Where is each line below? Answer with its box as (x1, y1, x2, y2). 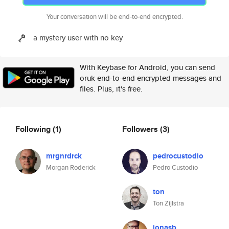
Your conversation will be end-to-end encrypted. (46, 12, 183, 21)
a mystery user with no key (33, 32, 123, 43)
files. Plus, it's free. (80, 83, 143, 94)
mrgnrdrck (46, 150, 82, 162)
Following (15, 123, 53, 135)
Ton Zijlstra (153, 198, 184, 208)
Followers (122, 123, 160, 135)
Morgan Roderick (46, 163, 96, 172)
